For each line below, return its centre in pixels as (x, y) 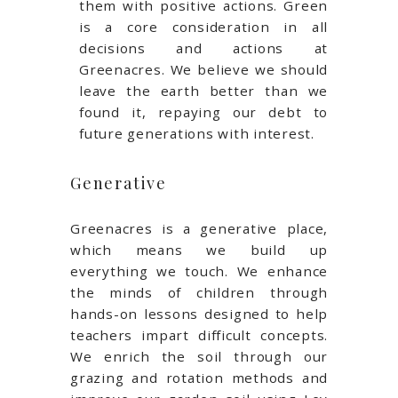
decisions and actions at (203, 48)
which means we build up (199, 250)
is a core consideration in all (203, 27)
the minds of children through (199, 293)
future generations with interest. (197, 134)
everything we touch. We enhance (199, 271)
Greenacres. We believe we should (203, 70)
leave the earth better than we (203, 91)
